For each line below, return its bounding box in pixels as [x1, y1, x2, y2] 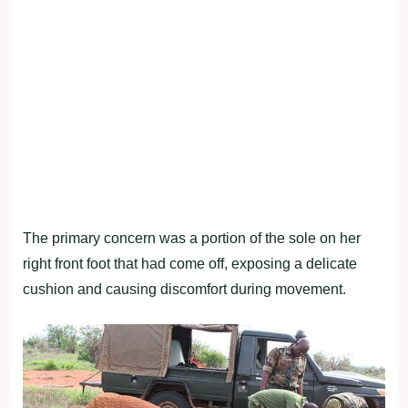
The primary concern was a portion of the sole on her [23, 229, 361, 246]
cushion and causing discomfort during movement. [23, 280, 346, 297]
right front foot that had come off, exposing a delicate [23, 255, 357, 271]
